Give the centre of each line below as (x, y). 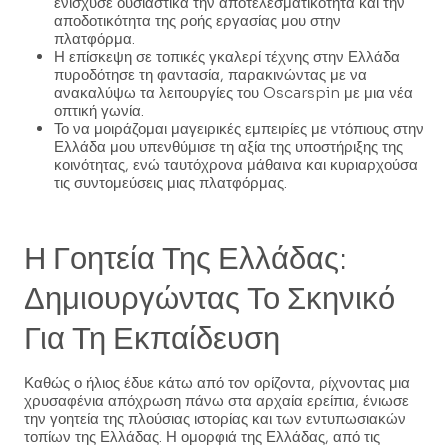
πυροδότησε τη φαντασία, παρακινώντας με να (210, 75)
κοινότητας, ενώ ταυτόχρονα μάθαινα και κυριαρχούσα (236, 165)
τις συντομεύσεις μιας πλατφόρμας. (170, 183)
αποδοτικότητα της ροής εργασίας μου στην (197, 21)
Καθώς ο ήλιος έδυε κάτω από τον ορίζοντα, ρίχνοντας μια (217, 383)
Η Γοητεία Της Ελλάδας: (185, 258)
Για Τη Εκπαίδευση (152, 338)
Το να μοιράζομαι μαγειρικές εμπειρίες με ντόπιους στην (239, 129)
